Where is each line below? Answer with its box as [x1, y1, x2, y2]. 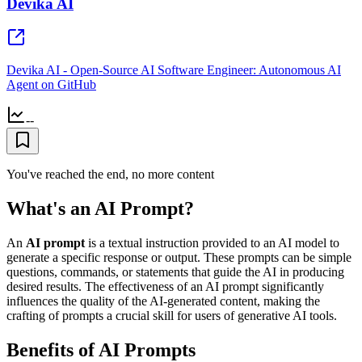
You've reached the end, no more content [6, 167, 214, 182]
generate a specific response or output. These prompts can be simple [6, 250, 351, 265]
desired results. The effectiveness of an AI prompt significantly [6, 280, 324, 294]
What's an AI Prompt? [6, 198, 194, 220]
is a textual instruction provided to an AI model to [85, 236, 339, 250]
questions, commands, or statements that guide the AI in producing [6, 265, 344, 280]
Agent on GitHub [6, 78, 96, 92]
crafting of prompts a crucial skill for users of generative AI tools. [6, 309, 337, 323]
